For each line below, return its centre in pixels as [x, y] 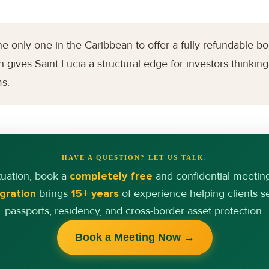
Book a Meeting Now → [134, 237]
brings [53, 193]
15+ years [95, 193]
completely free [111, 176]
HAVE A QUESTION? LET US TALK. [134, 157]
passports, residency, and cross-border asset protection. [134, 210]
